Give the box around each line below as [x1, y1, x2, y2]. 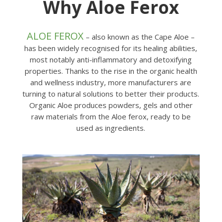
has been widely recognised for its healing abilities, [24, 43, 198, 53]
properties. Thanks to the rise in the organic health [24, 65, 197, 76]
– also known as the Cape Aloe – [84, 31, 195, 42]
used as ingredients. [76, 122, 146, 133]
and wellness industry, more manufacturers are [30, 77, 192, 87]
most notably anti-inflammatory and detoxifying [30, 54, 192, 64]
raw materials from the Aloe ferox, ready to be [31, 111, 191, 121]
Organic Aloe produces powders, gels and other [29, 100, 193, 110]
